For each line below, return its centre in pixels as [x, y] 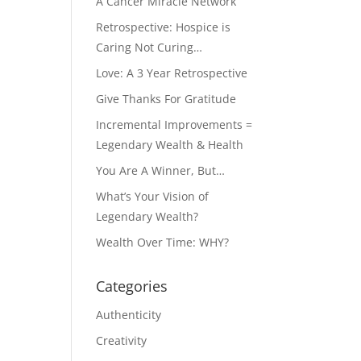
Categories [132, 286]
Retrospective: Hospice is [164, 27]
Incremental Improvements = [174, 124]
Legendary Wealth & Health [170, 145]
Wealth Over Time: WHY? [163, 242]
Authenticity [129, 315]
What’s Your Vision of [153, 196]
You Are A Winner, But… [161, 170]
